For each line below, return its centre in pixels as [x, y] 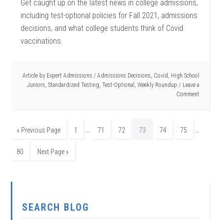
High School [185, 76]
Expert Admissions [69, 76]
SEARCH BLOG [56, 207]
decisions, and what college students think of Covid [102, 28]
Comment [188, 94]
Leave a [191, 85]
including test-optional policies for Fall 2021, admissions [109, 15]
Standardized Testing [73, 85]
